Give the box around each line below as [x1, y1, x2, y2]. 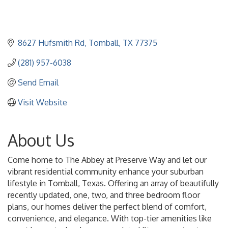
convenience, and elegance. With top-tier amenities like [8, 213, 212, 223]
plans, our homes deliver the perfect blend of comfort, [8, 201, 207, 212]
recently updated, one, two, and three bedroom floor [8, 189, 200, 200]
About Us [8, 129, 74, 151]
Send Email [18, 77, 59, 88]
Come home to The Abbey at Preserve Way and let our [8, 154, 207, 165]
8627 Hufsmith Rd [18, 37, 84, 48]
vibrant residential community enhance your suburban [8, 166, 204, 177]
